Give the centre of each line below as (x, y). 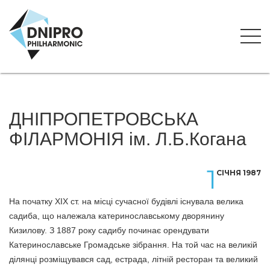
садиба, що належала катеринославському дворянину (117, 216)
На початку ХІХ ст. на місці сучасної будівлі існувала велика (126, 201)
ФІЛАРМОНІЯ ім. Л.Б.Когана (128, 139)
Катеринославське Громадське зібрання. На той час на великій (133, 245)
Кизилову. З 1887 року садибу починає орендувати (109, 230)
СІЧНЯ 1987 (239, 173)
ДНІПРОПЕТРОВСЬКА (104, 119)
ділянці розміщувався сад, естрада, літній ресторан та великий (133, 259)
